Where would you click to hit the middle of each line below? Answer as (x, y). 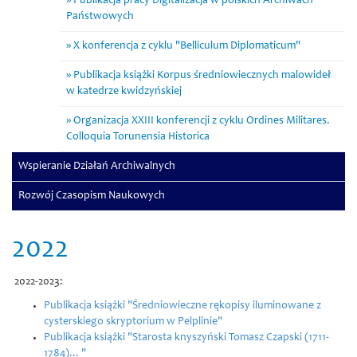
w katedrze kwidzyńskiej (124, 92)
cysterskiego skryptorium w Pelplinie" (133, 322)
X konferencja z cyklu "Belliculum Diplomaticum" (187, 46)
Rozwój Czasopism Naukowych (92, 196)
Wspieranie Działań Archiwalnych (97, 167)
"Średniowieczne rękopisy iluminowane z (224, 306)
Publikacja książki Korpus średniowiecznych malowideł (202, 76)
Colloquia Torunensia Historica (138, 137)
